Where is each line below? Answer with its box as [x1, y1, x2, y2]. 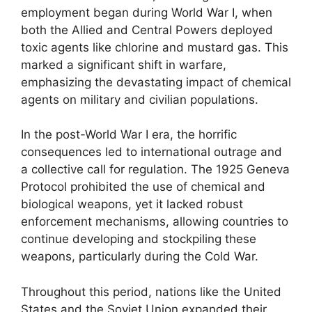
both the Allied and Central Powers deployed [21, 22, 273, 37]
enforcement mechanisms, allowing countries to [21, 214, 288, 228]
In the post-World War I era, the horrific [21, 127, 237, 141]
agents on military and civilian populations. [21, 92, 258, 107]
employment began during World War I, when [21, 5, 272, 19]
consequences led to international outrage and [21, 145, 282, 159]
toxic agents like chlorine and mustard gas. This [21, 40, 288, 54]
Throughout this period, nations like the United [21, 284, 281, 299]
